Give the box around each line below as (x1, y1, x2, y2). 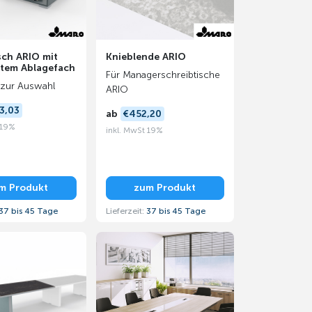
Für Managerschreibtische (105, 69, 220, 81)
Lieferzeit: (105, 205, 146, 216)
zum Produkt (134, 182, 196, 194)
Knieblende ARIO (105, 51, 186, 63)
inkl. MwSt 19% (105, 125, 163, 135)
